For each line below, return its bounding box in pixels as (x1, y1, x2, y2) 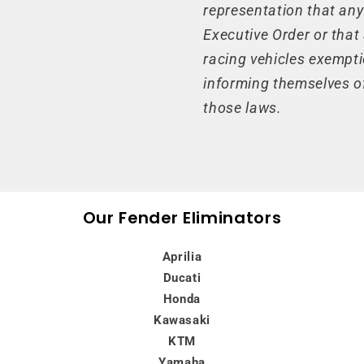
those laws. (203, 100, 282, 117)
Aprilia (162, 249, 202, 264)
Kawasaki (153, 312, 211, 327)
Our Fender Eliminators (82, 206, 282, 229)
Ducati (162, 270, 201, 285)
